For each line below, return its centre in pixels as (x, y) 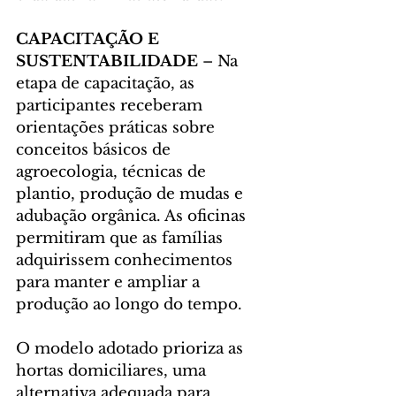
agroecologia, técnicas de (113, 172)
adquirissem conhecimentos (126, 261)
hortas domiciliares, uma (113, 371)
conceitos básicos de (95, 150)
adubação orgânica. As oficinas (133, 217)
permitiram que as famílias (122, 239)
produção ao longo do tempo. (129, 305)
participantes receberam (111, 106)
